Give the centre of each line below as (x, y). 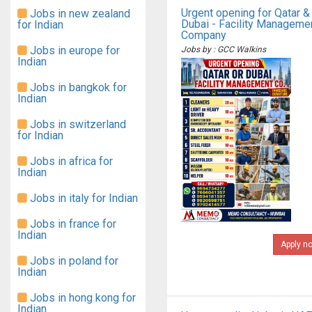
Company (204, 35)
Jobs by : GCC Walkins (224, 49)
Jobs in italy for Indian (83, 198)
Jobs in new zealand (79, 14)
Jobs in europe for (73, 50)
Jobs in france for (72, 224)
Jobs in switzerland (77, 124)
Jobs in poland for (73, 261)
